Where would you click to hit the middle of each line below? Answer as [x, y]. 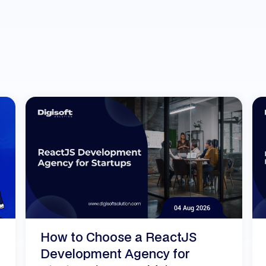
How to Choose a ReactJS [118, 237]
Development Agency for [115, 254]
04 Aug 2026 [192, 208]
